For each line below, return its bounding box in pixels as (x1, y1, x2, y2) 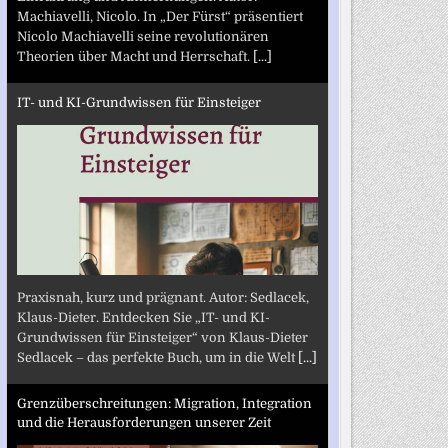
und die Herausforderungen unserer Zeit (16, 415, 271, 430)
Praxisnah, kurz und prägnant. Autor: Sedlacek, (16, 289, 309, 305)
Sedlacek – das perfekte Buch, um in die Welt (16, 349, 298, 365)
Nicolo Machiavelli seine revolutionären (16, 28, 269, 44)
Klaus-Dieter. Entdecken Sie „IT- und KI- (16, 309, 270, 325)
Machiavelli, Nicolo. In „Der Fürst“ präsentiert (16, 8, 303, 24)
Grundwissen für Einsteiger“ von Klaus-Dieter (16, 329, 308, 345)
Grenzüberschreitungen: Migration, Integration (16, 396, 312, 411)
